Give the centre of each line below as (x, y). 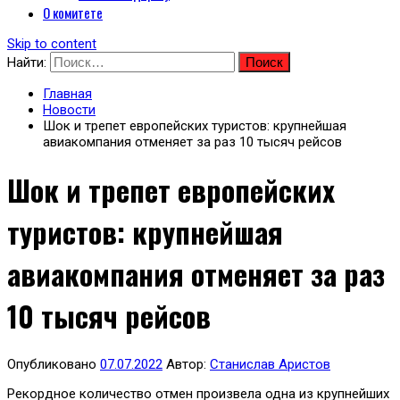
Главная (67, 94)
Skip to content (52, 44)
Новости (69, 110)
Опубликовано (54, 364)
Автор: (186, 364)
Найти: (27, 62)
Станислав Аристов (270, 364)
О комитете (73, 12)
